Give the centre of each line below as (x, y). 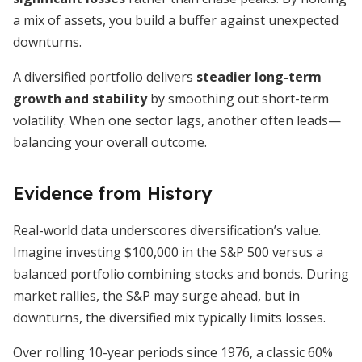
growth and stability (80, 99)
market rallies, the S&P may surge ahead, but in (156, 296)
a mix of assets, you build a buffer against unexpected (176, 20)
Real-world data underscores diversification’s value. (167, 230)
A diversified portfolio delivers (105, 77)
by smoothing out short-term (238, 99)
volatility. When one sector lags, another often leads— (177, 120)
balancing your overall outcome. (110, 142)
